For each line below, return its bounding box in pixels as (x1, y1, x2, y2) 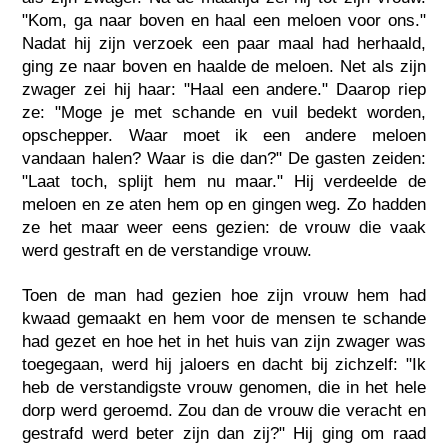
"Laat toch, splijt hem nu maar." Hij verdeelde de (22, 171, 426, 191)
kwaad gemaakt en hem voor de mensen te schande (22, 308, 426, 328)
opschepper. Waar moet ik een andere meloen (22, 125, 426, 145)
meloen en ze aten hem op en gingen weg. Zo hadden (22, 194, 426, 214)
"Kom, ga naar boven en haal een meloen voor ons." (22, 10, 426, 30)
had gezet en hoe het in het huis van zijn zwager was (22, 331, 426, 351)
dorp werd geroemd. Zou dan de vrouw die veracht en (22, 400, 426, 420)
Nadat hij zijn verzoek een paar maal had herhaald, (22, 33, 426, 53)
